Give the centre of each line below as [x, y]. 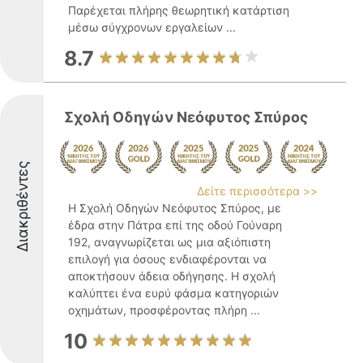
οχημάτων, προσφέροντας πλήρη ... [164, 310]
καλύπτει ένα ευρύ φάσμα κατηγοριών [173, 293]
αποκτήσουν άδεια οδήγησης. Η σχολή [172, 276]
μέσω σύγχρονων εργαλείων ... [152, 27]
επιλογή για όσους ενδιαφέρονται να [167, 259]
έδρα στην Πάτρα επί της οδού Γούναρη [175, 225]
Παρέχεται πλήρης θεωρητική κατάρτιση [179, 10]
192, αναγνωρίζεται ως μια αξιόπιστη [169, 242]
